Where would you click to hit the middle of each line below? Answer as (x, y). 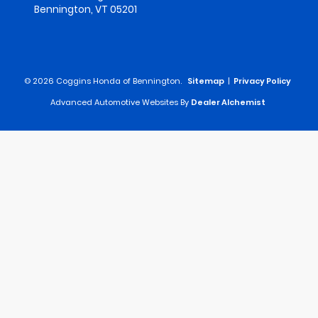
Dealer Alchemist (228, 103)
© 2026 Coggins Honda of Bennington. (104, 81)
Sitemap (205, 81)
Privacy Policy (262, 81)
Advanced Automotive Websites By (120, 103)
